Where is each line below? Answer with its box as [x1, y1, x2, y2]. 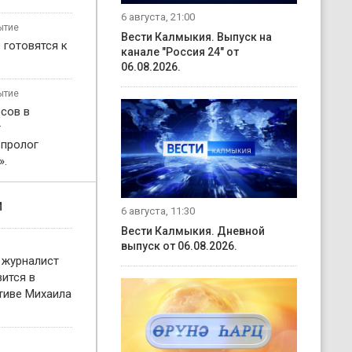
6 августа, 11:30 [121, 204, 195, 217]
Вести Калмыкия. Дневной [121, 224, 265, 237]
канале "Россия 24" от [121, 45, 239, 58]
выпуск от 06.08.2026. [121, 239, 237, 252]
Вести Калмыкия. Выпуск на [121, 30, 272, 43]
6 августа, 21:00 [121, 10, 195, 23]
